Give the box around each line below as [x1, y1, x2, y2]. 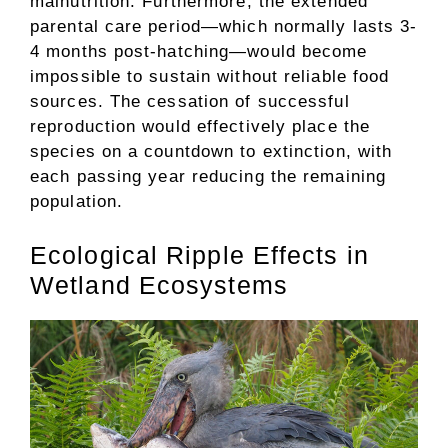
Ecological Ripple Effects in [30, 240, 369, 269]
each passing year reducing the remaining [30, 167, 387, 186]
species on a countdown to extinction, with [30, 142, 393, 161]
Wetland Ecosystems [30, 270, 288, 299]
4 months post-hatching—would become [30, 42, 368, 61]
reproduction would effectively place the [30, 117, 371, 136]
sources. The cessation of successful [30, 92, 350, 111]
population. [30, 192, 124, 211]
